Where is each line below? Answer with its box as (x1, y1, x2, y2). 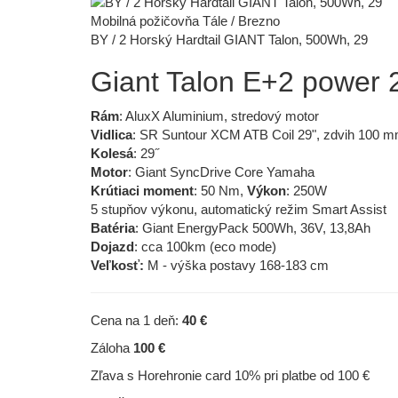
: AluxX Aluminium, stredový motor (119, 107, 319, 123)
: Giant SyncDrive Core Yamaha (128, 163, 314, 179)
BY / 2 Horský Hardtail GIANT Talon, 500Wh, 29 (91, 31, 368, 47)
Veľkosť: (91, 257, 144, 273)
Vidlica (91, 126, 132, 142)
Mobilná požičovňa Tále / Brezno (91, 12, 280, 28)
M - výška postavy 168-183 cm (144, 257, 329, 273)
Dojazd (91, 238, 134, 254)
